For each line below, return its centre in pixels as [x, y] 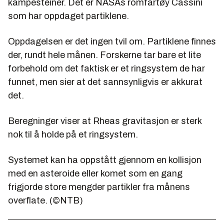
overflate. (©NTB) [45, 201]
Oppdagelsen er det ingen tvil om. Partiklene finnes [112, 42]
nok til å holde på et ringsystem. [73, 135]
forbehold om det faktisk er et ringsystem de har [106, 69]
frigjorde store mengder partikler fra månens [99, 187]
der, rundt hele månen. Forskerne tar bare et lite [104, 55]
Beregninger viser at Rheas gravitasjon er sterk [105, 121]
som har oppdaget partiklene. [68, 16]
